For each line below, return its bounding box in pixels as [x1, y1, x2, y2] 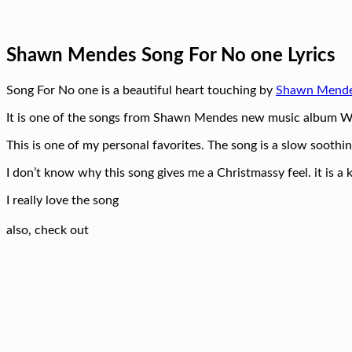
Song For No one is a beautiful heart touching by [6, 83, 276, 97]
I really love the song [6, 193, 119, 207]
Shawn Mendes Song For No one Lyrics [6, 46, 335, 65]
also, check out [6, 223, 89, 236]
